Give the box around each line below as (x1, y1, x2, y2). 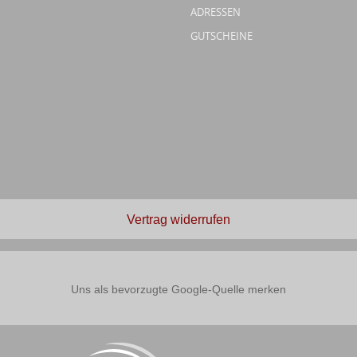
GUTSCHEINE (190, 28, 253, 43)
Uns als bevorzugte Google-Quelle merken (71, 282, 286, 296)
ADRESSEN (190, 4, 241, 19)
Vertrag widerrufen (127, 212, 230, 226)
